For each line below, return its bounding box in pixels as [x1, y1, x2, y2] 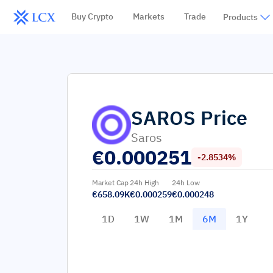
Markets [132, 11, 165, 22]
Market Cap [92, 178, 129, 187]
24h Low [172, 178, 200, 187]
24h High [130, 178, 159, 187]
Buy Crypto [71, 11, 113, 22]
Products [222, 12, 258, 23]
